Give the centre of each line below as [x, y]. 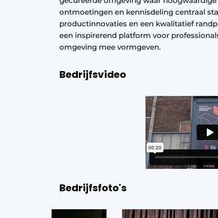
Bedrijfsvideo [93, 74]
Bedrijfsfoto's [93, 188]
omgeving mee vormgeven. [110, 47]
